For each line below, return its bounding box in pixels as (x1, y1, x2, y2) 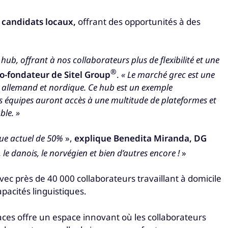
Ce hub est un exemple (88, 81, 173, 93)
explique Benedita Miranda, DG (74, 132, 207, 145)
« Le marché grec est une (121, 68, 215, 80)
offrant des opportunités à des (76, 15, 201, 27)
